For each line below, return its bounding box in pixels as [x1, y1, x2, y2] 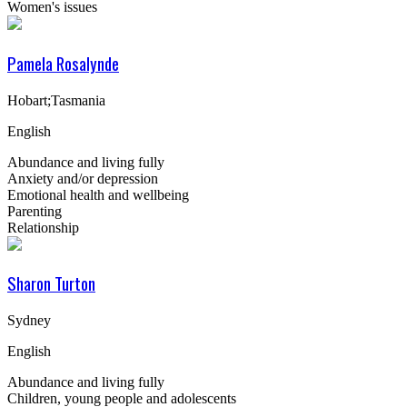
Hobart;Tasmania [7, 92, 105, 108]
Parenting [7, 203, 62, 219]
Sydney [7, 313, 51, 328]
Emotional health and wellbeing [7, 186, 189, 203]
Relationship [7, 219, 79, 235]
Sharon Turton [7, 271, 95, 296]
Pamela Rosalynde [7, 50, 119, 75]
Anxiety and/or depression [7, 170, 158, 186]
